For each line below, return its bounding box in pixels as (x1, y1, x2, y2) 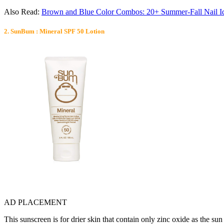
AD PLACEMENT (4, 197, 67, 206)
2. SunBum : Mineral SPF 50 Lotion (4, 27, 104, 35)
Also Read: (4, 7, 41, 16)
